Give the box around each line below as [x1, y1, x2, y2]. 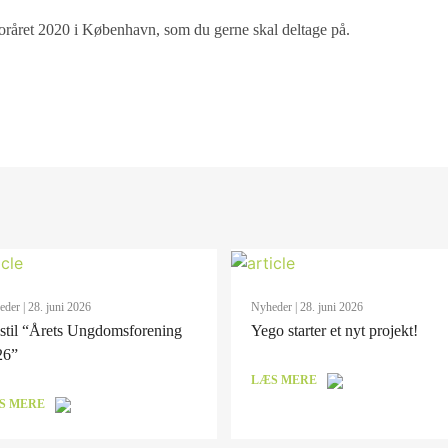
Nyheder [251, 299, 293, 314]
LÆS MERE [251, 372, 318, 387]
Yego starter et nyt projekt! [251, 321, 419, 339]
